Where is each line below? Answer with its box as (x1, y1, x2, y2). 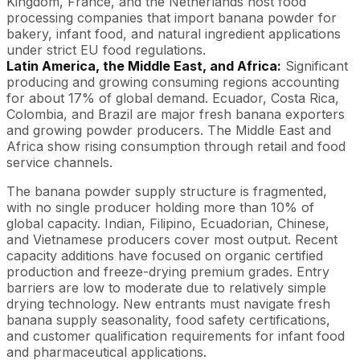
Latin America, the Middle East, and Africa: (6, 57, 281, 74)
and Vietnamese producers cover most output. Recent (6, 231, 337, 247)
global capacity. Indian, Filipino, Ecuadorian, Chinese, (6, 215, 329, 231)
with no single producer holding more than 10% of (6, 198, 314, 215)
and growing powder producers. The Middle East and (6, 121, 331, 138)
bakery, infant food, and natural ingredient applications (6, 25, 341, 42)
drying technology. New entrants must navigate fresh (6, 295, 330, 312)
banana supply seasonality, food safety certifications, (6, 311, 330, 328)
